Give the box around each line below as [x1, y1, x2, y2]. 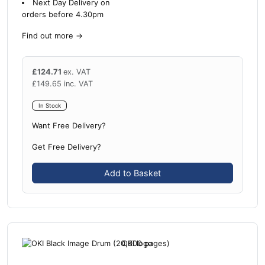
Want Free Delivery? [32, 121, 106, 131]
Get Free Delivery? [32, 143, 101, 152]
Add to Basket [104, 168, 161, 179]
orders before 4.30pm [22, 10, 104, 20]
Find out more [22, 31, 73, 41]
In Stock [38, 102, 61, 109]
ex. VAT [63, 67, 91, 77]
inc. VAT [64, 79, 93, 89]
